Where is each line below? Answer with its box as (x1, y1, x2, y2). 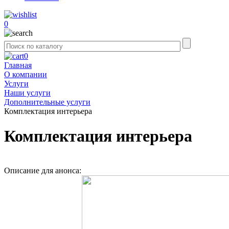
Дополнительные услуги (4, 98, 90, 106)
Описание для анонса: (4, 166, 83, 175)
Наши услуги (4, 88, 51, 97)
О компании (4, 70, 47, 79)
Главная (4, 61, 32, 70)
